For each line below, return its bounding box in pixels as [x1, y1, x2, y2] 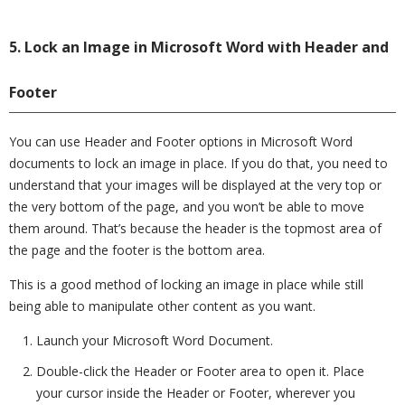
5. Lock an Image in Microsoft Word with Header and [9, 37, 389, 57]
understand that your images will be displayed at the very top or [9, 176, 381, 193]
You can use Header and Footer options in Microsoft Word [9, 133, 353, 150]
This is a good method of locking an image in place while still [9, 276, 363, 293]
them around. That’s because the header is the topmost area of [9, 220, 381, 237]
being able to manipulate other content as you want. [9, 297, 316, 315]
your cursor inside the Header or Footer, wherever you [36, 384, 355, 401]
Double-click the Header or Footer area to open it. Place [36, 363, 364, 380]
